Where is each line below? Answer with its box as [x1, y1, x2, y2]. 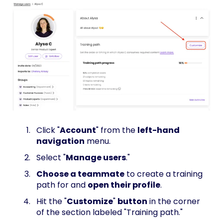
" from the [96, 124, 137, 136]
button [117, 196, 147, 208]
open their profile [88, 179, 160, 191]
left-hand [137, 124, 180, 136]
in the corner [147, 196, 200, 208]
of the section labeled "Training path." [36, 207, 183, 219]
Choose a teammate [36, 168, 124, 180]
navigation [36, 135, 85, 147]
